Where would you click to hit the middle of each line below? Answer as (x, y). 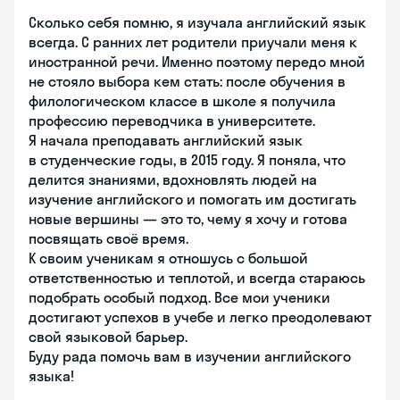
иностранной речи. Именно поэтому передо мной (197, 62)
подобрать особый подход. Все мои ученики (179, 297)
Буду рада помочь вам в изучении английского (190, 356)
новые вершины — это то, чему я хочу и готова (188, 219)
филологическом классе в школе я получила (182, 101)
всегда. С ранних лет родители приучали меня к (193, 42)
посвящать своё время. (108, 238)
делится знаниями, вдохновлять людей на (173, 179)
